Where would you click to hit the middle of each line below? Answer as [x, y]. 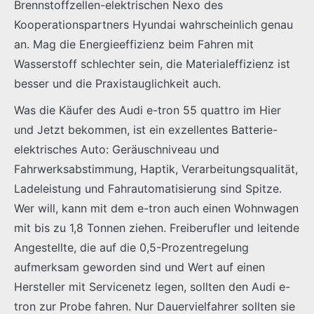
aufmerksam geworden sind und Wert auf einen [139, 267]
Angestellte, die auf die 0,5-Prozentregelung [131, 248]
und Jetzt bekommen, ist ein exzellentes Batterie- [146, 130]
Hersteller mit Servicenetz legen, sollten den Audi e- [152, 287]
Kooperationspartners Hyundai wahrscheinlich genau [153, 25]
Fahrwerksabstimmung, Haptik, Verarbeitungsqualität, [156, 169]
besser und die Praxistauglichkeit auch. [117, 84]
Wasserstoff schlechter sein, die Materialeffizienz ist [152, 64]
